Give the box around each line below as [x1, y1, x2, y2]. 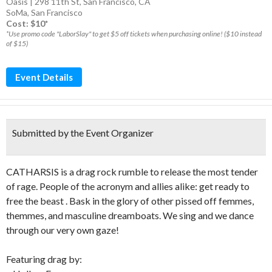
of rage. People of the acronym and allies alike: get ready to [6, 180, 250, 192]
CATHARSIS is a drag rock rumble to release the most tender [6, 166, 258, 177]
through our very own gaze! [6, 224, 119, 236]
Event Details [15, 72, 73, 83]
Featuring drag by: [6, 253, 82, 265]
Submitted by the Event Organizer [12, 127, 154, 138]
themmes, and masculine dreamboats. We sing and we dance [6, 209, 254, 221]
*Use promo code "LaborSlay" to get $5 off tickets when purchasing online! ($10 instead [6, 29, 262, 38]
